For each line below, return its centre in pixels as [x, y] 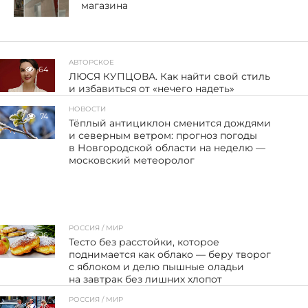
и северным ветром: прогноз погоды [163, 135]
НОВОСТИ [88, 109]
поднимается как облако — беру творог [170, 254]
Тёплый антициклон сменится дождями [170, 123]
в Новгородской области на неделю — [167, 147]
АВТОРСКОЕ [92, 62]
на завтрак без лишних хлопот [147, 279]
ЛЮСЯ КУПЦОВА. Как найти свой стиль [170, 76]
